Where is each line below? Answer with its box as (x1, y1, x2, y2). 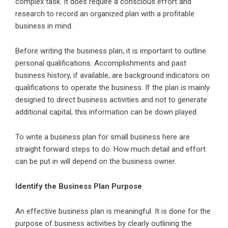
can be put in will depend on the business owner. (15, 157, 176, 166)
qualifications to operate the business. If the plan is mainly (15, 83, 210, 93)
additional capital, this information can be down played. (15, 107, 198, 117)
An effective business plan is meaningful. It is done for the (15, 207, 211, 216)
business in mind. (15, 21, 73, 31)
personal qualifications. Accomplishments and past (15, 59, 186, 68)
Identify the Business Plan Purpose (15, 182, 142, 191)
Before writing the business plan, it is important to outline (15, 46, 206, 56)
